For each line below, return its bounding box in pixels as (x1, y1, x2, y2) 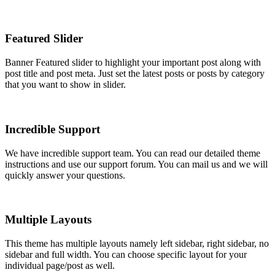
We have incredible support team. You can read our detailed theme (5, 147, 260, 158)
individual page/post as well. (5, 260, 115, 271)
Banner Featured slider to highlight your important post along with (5, 57, 261, 68)
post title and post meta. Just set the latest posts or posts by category (5, 68, 265, 79)
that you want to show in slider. (5, 79, 126, 90)
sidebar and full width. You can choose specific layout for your (5, 249, 247, 260)
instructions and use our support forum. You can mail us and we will (5, 158, 268, 169)
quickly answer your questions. (5, 169, 125, 180)
